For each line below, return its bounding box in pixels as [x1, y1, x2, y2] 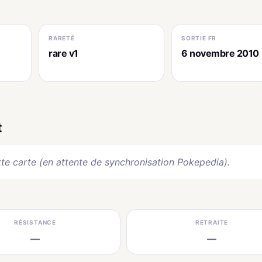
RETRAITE [195, 218, 229, 226]
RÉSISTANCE [14, 218, 56, 226]
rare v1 [49, 47, 78, 59]
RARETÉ [49, 34, 75, 42]
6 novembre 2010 [181, 47, 259, 59]
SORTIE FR [181, 34, 217, 42]
